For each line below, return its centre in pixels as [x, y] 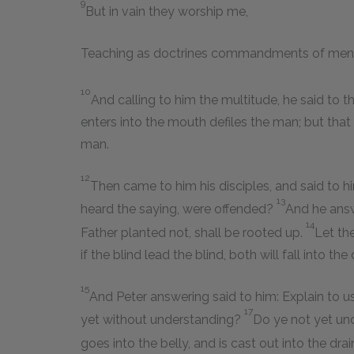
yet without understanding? [162, 320]
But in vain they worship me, [167, 12]
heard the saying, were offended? [179, 209]
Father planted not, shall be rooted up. [193, 232]
